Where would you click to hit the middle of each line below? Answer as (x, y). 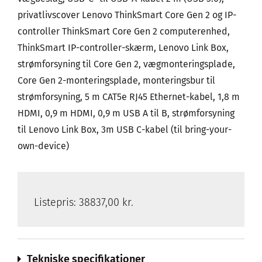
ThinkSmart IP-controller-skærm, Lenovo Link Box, (123, 48)
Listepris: (56, 203)
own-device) (44, 146)
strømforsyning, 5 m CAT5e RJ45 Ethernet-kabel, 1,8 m (129, 97)
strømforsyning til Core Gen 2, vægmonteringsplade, (126, 64)
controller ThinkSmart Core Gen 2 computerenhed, (124, 32)
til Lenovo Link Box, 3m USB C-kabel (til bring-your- (125, 130)
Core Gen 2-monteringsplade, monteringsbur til (116, 81)
